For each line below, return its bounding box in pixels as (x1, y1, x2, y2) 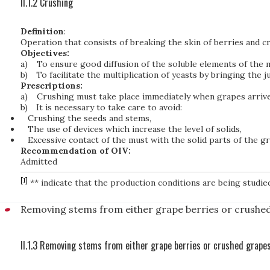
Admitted (20, 156, 57, 167)
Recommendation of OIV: (20, 145, 131, 156)
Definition (20, 26, 64, 37)
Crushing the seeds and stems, (27, 113, 151, 124)
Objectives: (20, 48, 69, 58)
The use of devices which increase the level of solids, (27, 124, 242, 134)
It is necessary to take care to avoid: (36, 102, 183, 113)
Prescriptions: (20, 80, 83, 91)
